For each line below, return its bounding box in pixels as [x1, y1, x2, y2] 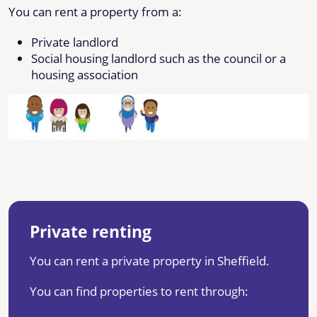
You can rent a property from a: [8, 3, 182, 20]
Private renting [30, 219, 151, 243]
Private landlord [31, 33, 118, 50]
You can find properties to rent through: [30, 282, 248, 299]
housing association [31, 66, 138, 83]
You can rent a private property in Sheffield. [30, 252, 270, 269]
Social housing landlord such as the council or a [31, 50, 286, 67]
